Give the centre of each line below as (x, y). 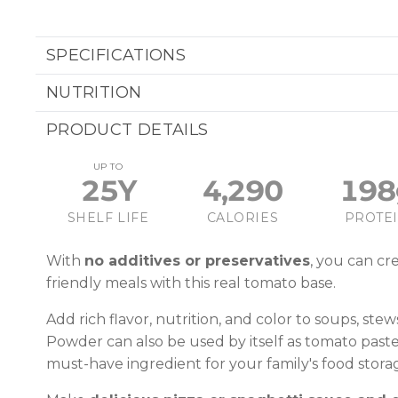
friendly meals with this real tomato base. (191, 283)
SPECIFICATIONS (116, 55)
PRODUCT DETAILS (127, 130)
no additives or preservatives (197, 261)
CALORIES (243, 218)
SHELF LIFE (108, 218)
